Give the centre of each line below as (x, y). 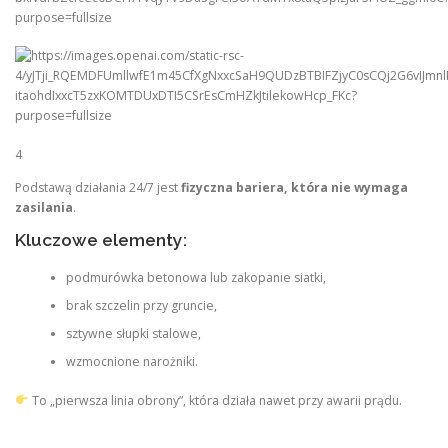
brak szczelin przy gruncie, (141, 306)
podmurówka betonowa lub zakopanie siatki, (195, 278)
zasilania (44, 207)
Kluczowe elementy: (101, 239)
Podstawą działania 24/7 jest (98, 187)
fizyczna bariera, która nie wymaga (294, 187)
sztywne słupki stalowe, (133, 334)
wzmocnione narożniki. (131, 362)
